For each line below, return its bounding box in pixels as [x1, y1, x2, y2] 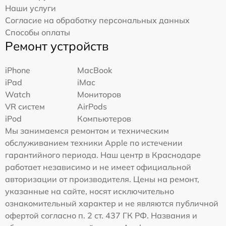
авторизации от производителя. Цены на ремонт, [5, 174, 199, 184]
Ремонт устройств [5, 38, 108, 53]
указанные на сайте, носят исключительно [5, 186, 174, 196]
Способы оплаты [5, 27, 70, 37]
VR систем [5, 101, 45, 111]
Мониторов [77, 89, 122, 99]
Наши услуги [5, 3, 56, 13]
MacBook [77, 65, 112, 75]
